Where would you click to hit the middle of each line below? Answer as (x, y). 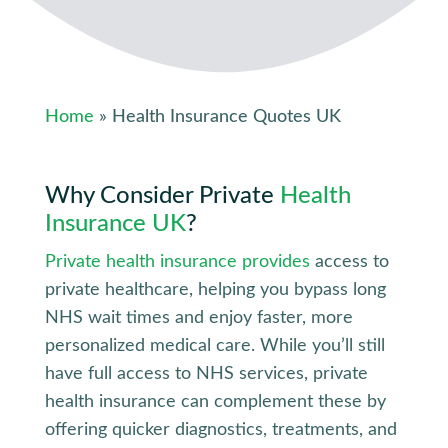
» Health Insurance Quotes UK (217, 116)
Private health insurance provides (177, 261)
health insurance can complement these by (215, 401)
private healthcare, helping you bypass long (215, 289)
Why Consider (121, 195)
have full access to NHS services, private (206, 373)
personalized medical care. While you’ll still (214, 345)
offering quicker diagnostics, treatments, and (220, 429)
